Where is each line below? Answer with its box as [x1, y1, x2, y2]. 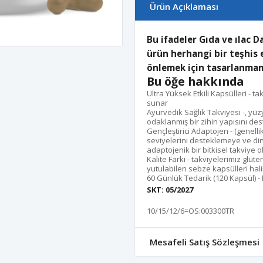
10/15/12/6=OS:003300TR [147, 205, 234, 216]
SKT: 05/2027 [147, 184, 193, 195]
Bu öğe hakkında [147, 73, 244, 89]
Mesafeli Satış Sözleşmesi [150, 236, 259, 248]
